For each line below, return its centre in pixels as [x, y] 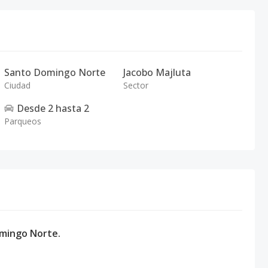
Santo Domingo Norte [55, 72]
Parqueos [23, 121]
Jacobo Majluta [157, 72]
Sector [135, 85]
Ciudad [18, 85]
